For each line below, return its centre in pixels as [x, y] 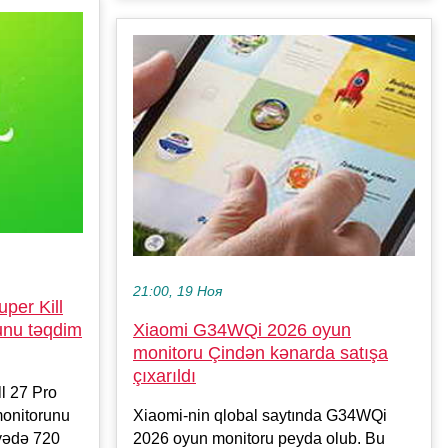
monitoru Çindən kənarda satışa [260, 352]
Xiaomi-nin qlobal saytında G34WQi [260, 415]
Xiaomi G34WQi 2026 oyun [242, 329]
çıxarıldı [164, 375]
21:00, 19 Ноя [177, 291]
